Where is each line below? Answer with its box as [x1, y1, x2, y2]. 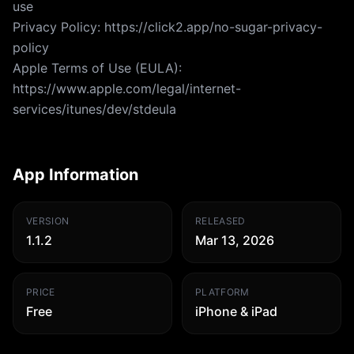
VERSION [26, 215, 70, 227]
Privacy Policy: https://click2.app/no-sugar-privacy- [13, 19, 322, 35]
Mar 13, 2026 [195, 232, 274, 248]
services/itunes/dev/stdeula [13, 101, 176, 117]
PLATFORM [195, 286, 250, 298]
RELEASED [195, 215, 246, 227]
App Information [13, 165, 138, 184]
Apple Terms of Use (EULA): [13, 60, 182, 76]
